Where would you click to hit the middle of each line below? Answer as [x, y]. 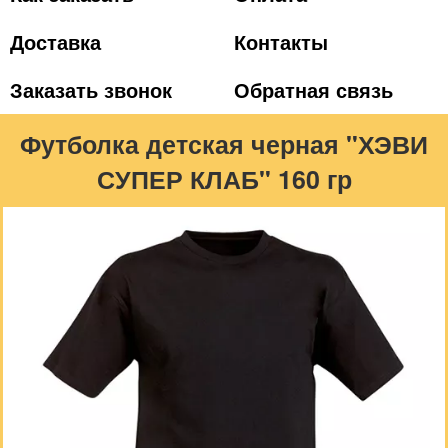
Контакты [281, 41]
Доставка [55, 41]
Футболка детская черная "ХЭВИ [224, 144]
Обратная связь [313, 89]
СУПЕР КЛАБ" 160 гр [224, 179]
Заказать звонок [91, 89]
